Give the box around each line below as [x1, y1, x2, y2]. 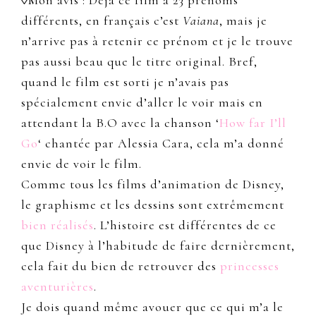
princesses [220, 258, 279, 274]
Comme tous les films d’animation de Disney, [21, 176, 284, 193]
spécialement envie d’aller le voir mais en [21, 95, 263, 111]
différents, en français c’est [21, 13, 183, 29]
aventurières [21, 279, 94, 295]
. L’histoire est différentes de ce [94, 217, 276, 233]
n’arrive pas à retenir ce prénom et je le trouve [21, 33, 293, 49]
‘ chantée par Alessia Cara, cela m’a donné [38, 135, 284, 152]
